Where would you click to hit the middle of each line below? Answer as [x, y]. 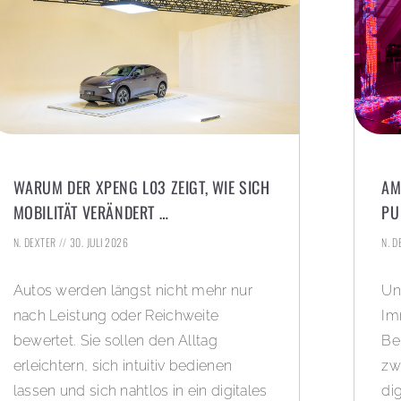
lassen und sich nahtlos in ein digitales [140, 390]
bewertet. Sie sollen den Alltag [115, 340]
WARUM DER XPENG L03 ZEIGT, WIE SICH [141, 187]
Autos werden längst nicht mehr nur [132, 290]
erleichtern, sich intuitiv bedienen [123, 365]
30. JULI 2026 [98, 242]
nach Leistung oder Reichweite [116, 315]
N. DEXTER [36, 242]
